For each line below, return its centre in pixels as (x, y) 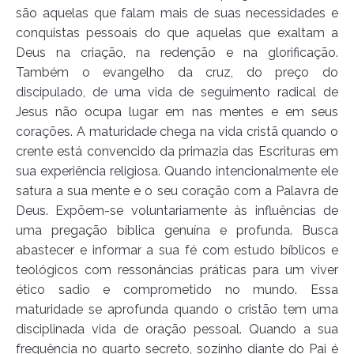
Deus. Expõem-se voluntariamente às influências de (177, 211)
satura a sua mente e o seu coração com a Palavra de (177, 191)
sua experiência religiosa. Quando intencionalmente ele (177, 171)
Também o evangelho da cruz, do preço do (177, 73)
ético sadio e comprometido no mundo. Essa (177, 290)
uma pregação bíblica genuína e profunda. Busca (177, 231)
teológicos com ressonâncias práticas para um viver (177, 270)
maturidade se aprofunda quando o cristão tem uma (177, 310)
